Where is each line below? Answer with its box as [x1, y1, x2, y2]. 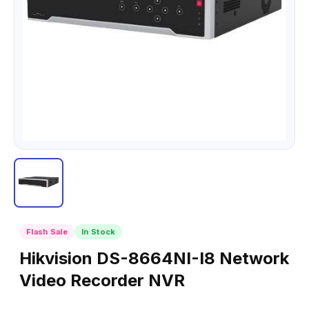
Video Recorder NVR [19, 270, 185, 290]
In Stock [81, 227, 116, 237]
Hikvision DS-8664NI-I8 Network [19, 248, 289, 268]
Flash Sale [26, 227, 68, 237]
